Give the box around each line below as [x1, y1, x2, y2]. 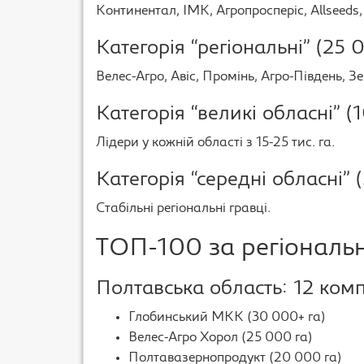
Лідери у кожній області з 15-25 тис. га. [96, 136, 335, 149]
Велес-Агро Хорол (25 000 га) [128, 331, 313, 344]
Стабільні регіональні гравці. [96, 202, 271, 215]
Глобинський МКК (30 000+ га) [128, 311, 326, 324]
